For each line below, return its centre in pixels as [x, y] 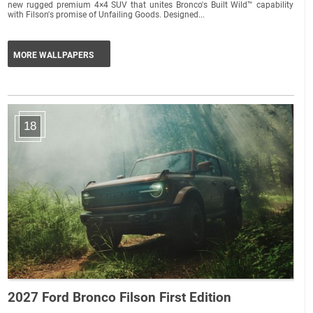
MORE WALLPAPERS [54, 55]
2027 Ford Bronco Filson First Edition [120, 297]
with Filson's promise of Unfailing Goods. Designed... [107, 14]
